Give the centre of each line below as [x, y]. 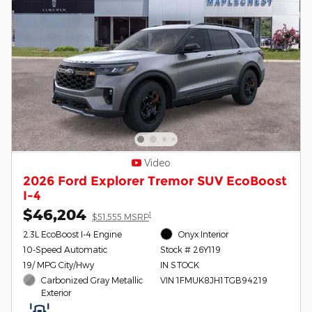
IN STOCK [179, 264]
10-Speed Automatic [65, 249]
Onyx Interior [204, 234]
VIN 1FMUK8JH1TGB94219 [213, 280]
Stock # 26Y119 [190, 249]
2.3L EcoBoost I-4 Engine [72, 234]
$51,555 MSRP [120, 216]
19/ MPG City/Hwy [58, 264]
